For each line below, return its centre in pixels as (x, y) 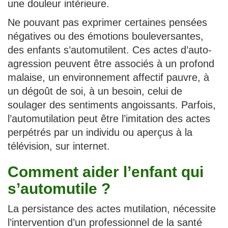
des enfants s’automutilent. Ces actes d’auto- (110, 50)
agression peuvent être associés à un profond (111, 64)
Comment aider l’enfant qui (106, 172)
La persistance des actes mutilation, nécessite (112, 209)
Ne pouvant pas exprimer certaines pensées (107, 23)
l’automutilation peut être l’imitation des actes (109, 119)
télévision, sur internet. (59, 146)
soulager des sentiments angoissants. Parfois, (112, 105)
